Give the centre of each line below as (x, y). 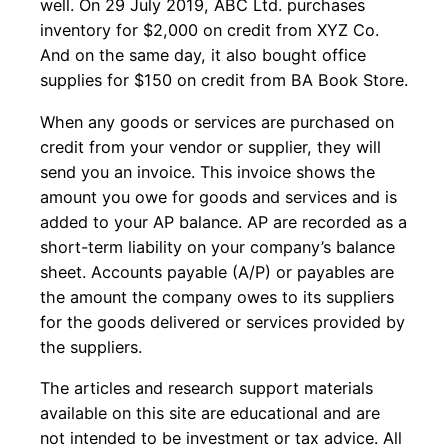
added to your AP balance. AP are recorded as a (223, 221)
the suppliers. (91, 346)
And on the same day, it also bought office (203, 55)
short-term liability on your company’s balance (217, 246)
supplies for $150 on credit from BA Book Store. (224, 80)
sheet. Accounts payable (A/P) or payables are (217, 271)
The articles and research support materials (206, 387)
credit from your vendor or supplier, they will (210, 146)
